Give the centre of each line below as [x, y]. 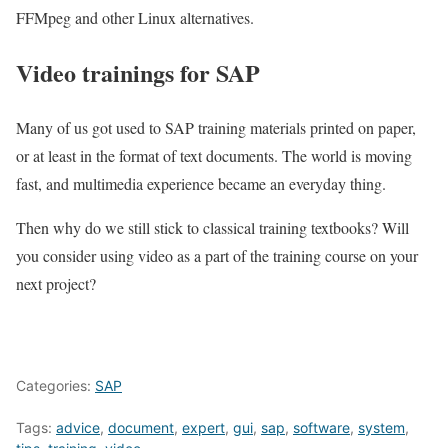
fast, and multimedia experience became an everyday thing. [201, 184]
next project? [56, 284]
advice [78, 428]
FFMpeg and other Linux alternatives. [135, 18]
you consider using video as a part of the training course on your [217, 256]
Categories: [55, 386]
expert [203, 428]
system [381, 428]
